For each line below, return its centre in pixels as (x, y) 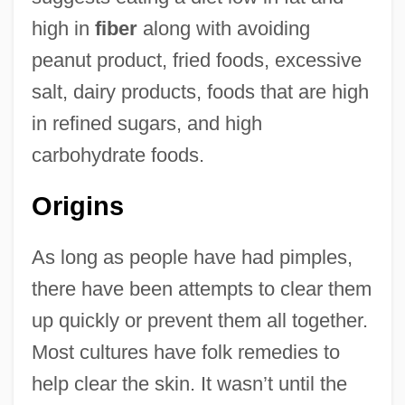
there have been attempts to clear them (201, 288)
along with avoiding (223, 28)
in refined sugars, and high (146, 123)
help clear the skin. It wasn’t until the (189, 383)
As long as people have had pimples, (192, 257)
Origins (77, 206)
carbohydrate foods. (118, 155)
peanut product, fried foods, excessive (196, 60)
